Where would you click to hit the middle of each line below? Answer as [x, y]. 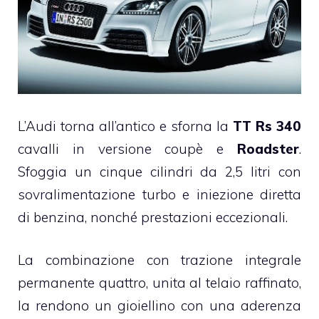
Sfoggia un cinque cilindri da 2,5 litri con [159, 171]
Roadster [268, 148]
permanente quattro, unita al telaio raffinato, [159, 283]
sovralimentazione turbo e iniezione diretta [159, 194]
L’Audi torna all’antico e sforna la [125, 126]
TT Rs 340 [267, 126]
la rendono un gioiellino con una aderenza [159, 306]
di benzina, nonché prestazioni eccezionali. [153, 217]
